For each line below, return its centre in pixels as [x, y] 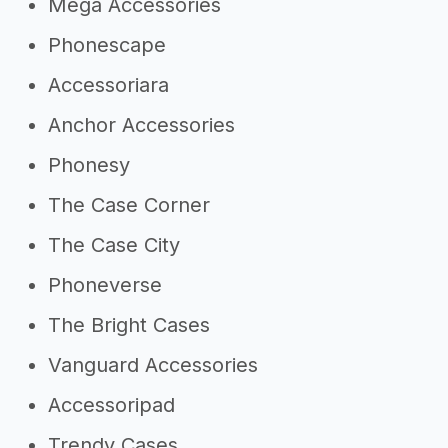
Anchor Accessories [141, 125]
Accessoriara [108, 85]
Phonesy [89, 165]
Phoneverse [105, 285]
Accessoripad [111, 405]
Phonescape [107, 45]
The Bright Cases [129, 325]
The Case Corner [129, 205]
